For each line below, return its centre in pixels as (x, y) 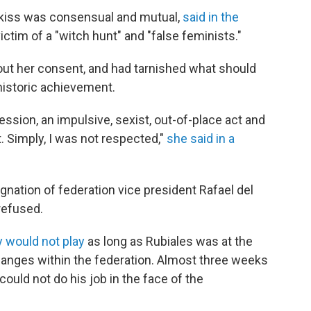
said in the (211, 17)
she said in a (201, 138)
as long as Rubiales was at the (169, 241)
